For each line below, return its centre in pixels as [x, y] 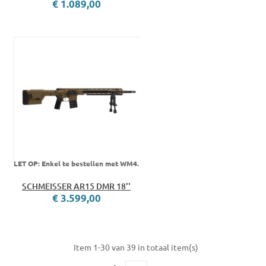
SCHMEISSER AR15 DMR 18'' [76, 186]
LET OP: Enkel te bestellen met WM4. [76, 164]
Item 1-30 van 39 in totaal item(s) [136, 247]
